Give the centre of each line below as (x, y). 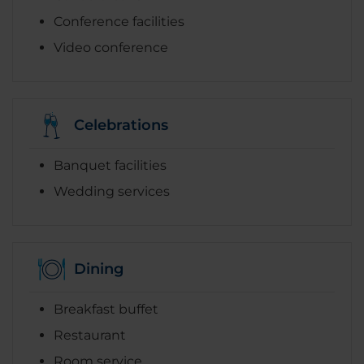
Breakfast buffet (106, 309)
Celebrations (121, 126)
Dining (99, 269)
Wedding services (112, 191)
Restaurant (90, 335)
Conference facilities (119, 21)
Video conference (111, 47)
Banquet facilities (110, 165)
